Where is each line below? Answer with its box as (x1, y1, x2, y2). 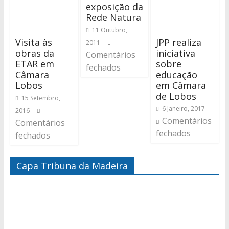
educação (156, 68, 198, 81)
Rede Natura (85, 11, 141, 24)
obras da (15, 47, 54, 59)
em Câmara (156, 79, 207, 91)
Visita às (15, 36, 52, 49)
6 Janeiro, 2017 (162, 104, 205, 113)
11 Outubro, (91, 26, 127, 34)
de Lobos (156, 89, 197, 102)
